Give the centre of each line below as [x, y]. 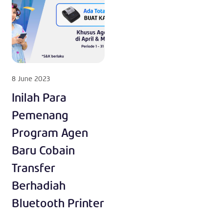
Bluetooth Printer [58, 203]
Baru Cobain [43, 150]
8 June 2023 [31, 78]
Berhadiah [39, 185]
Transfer [33, 168]
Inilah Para [39, 97]
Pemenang [40, 115]
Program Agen [50, 132]
